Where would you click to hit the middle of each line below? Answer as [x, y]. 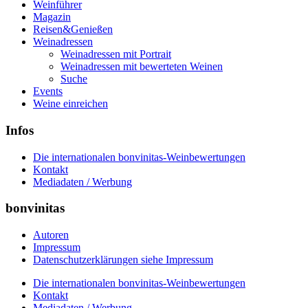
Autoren [51, 235]
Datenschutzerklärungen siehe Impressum [123, 260]
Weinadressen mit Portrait [116, 54]
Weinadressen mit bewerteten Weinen [142, 67]
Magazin [52, 17]
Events [48, 91]
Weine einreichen [70, 104]
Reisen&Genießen [73, 30]
